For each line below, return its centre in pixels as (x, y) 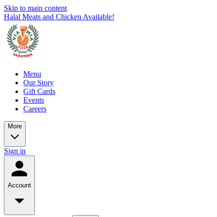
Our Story (39, 83)
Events (34, 100)
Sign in (15, 151)
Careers (35, 109)
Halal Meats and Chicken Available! (59, 17)
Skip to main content (35, 8)
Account (19, 185)
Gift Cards (39, 91)
